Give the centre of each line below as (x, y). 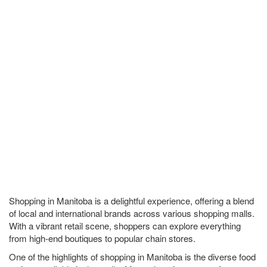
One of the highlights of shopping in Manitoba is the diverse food (132, 257)
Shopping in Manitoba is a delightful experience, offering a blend (131, 201)
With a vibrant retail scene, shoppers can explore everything (125, 226)
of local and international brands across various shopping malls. (132, 213)
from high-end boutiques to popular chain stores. (102, 238)
